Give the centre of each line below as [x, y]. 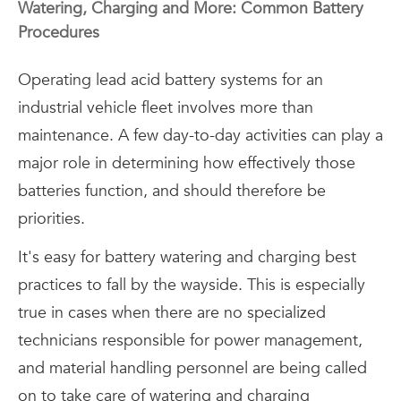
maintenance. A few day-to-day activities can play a [200, 136]
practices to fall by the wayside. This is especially [192, 286]
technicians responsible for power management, [190, 341]
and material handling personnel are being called [192, 369]
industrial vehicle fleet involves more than [166, 108]
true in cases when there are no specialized [172, 313]
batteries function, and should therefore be [172, 192]
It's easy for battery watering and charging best [187, 258]
